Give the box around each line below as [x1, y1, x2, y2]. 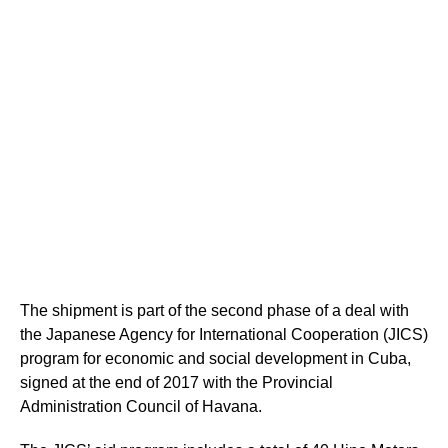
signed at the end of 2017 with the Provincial [20, 374, 333, 392]
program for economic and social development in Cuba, [20, 350, 411, 368]
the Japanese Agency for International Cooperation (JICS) [20, 326, 428, 344]
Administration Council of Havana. [20, 398, 262, 416]
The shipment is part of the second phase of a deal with [20, 302, 409, 320]
